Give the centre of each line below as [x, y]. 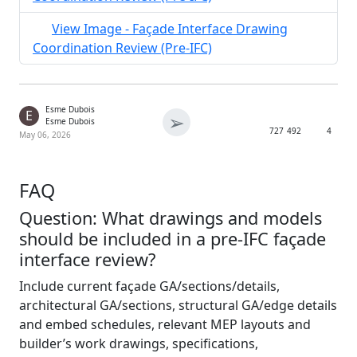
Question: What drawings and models [171, 218]
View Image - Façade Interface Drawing [170, 29]
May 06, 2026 [45, 135]
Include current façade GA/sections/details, [149, 286]
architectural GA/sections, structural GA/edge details [178, 306]
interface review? [87, 260]
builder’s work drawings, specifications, [139, 344]
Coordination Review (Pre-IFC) [122, 48]
